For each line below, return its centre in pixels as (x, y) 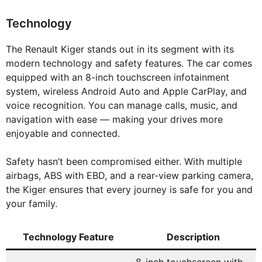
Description (193, 237)
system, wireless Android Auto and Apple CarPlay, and (126, 92)
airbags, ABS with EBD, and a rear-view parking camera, (130, 176)
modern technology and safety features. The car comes (129, 63)
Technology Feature (68, 237)
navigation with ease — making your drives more (114, 120)
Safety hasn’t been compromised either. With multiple (124, 162)
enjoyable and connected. (63, 134)
